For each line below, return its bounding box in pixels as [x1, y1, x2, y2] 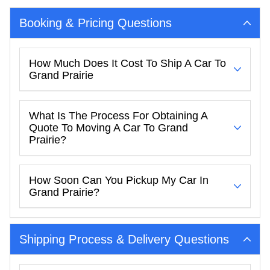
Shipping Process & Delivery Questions [19, 233, 229, 246]
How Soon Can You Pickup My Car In [29, 174, 209, 186]
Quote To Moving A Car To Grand [29, 122, 188, 134]
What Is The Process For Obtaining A [29, 110, 208, 122]
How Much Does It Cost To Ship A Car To [29, 57, 226, 69]
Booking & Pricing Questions [19, 16, 172, 30]
